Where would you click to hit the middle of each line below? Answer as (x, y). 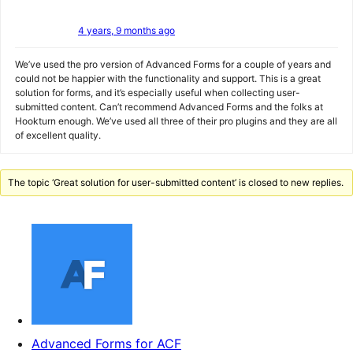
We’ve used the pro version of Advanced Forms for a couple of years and (173, 64)
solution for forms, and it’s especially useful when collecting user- (158, 93)
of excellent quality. (58, 135)
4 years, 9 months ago (126, 30)
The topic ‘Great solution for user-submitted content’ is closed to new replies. (176, 182)
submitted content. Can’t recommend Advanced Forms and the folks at (169, 107)
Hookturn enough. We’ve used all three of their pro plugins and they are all (176, 121)
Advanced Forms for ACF (106, 344)
